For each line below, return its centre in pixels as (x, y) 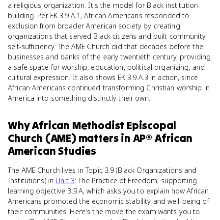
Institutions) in (32, 180)
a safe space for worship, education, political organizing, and (107, 67)
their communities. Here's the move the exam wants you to (104, 211)
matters (98, 138)
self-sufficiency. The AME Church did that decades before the (106, 46)
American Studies (52, 151)
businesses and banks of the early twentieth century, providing (110, 57)
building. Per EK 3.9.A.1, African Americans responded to (99, 15)
